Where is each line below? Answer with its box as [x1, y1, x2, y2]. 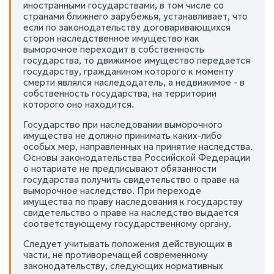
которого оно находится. [23, 98, 134, 110]
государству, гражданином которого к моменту [23, 65, 234, 77]
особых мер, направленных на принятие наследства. [23, 140, 253, 152]
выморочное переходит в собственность [23, 43, 204, 55]
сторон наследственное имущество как [23, 32, 199, 44]
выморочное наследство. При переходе [23, 184, 201, 196]
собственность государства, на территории [23, 87, 217, 99]
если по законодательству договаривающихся [23, 21, 231, 33]
